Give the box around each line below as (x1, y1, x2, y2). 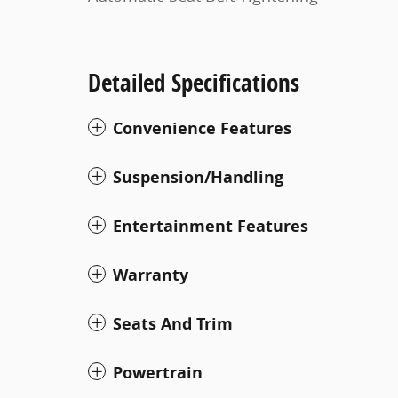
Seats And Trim (113, 312, 233, 335)
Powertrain (113, 361, 203, 384)
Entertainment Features (113, 214, 308, 237)
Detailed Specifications (88, 65, 299, 99)
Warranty (113, 263, 188, 286)
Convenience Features (113, 116, 291, 139)
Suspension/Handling (113, 165, 283, 188)
